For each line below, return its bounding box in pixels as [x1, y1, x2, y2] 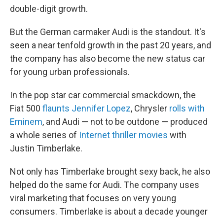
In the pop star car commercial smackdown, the [10, 89, 196, 100]
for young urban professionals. [10, 66, 130, 77]
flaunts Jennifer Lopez [42, 103, 131, 113]
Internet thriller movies [79, 129, 168, 140]
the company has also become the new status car [10, 53, 205, 64]
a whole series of [10, 129, 79, 140]
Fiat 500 [10, 103, 42, 113]
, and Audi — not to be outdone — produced [42, 116, 208, 127]
